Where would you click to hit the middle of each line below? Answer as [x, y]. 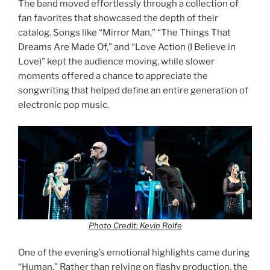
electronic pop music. [64, 105]
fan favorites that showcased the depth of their [118, 18]
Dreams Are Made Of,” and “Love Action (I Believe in [127, 47]
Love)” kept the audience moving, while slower [116, 62]
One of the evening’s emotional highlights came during [134, 253]
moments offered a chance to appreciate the [113, 76]
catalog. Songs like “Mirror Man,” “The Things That [124, 33]
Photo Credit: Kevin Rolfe [135, 225]
